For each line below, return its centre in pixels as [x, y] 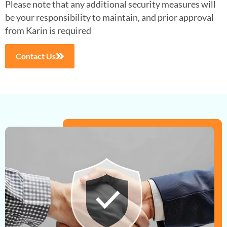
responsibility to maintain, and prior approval [125, 17]
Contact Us [36, 56]
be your [21, 17]
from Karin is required [48, 30]
